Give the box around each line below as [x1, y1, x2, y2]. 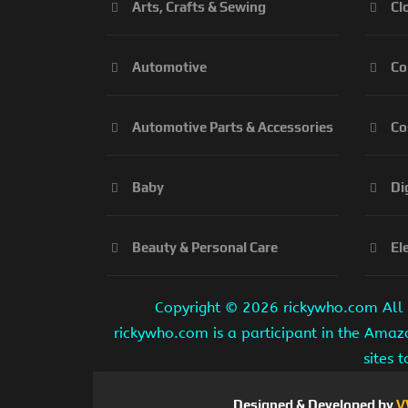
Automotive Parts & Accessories [132, 119, 333, 136]
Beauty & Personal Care [132, 240, 278, 256]
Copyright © [155, 299, 242, 317]
